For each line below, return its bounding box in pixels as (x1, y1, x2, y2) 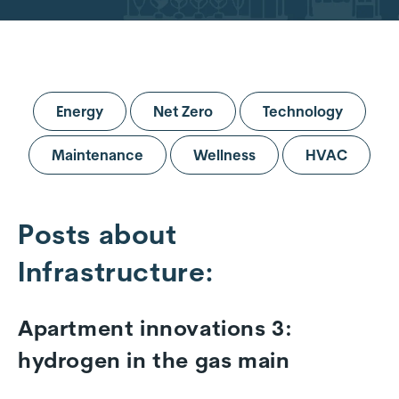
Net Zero (153, 102, 213, 120)
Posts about (18, 216, 177, 251)
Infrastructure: (18, 254, 216, 289)
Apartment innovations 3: (18, 314, 293, 342)
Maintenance (52, 146, 143, 165)
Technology (263, 102, 343, 120)
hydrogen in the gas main (18, 346, 290, 374)
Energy (56, 102, 103, 120)
